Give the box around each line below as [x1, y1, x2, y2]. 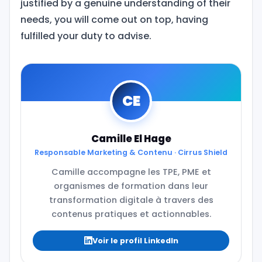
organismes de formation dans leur [54, 180, 208, 192]
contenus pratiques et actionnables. [51, 208, 211, 220]
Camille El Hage [91, 131, 171, 146]
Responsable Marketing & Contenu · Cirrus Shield [35, 147, 227, 157]
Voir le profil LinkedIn [92, 235, 178, 246]
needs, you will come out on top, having [20, 12, 208, 26]
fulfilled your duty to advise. [20, 29, 151, 43]
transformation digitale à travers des [49, 194, 213, 206]
